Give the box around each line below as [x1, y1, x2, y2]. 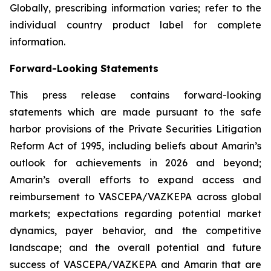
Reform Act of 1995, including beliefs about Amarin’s [10, 140, 261, 152]
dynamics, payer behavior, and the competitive [10, 224, 261, 237]
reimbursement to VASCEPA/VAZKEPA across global [10, 191, 261, 203]
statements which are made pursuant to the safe [10, 106, 261, 118]
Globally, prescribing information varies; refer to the [10, 2, 261, 14]
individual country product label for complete [10, 19, 261, 31]
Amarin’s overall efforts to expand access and [10, 174, 261, 186]
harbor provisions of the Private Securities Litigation [10, 123, 261, 135]
